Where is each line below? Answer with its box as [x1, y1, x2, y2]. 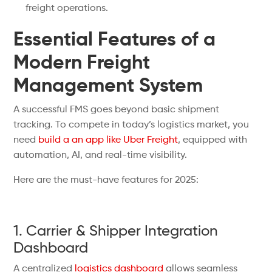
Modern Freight [13, 53, 151, 73]
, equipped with [178, 135, 248, 145]
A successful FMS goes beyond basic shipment [13, 105, 220, 115]
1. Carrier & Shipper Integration [13, 224, 219, 239]
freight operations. [25, 4, 109, 13]
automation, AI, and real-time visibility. [13, 151, 188, 160]
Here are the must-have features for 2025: [13, 175, 199, 185]
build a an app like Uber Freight [38, 135, 178, 145]
